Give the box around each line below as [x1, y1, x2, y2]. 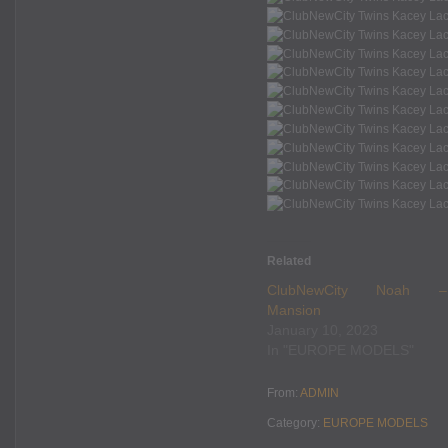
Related [266, 254, 311, 269]
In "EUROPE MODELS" [266, 342, 414, 359]
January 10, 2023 [266, 322, 378, 339]
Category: [266, 416, 323, 431]
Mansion [266, 302, 321, 319]
